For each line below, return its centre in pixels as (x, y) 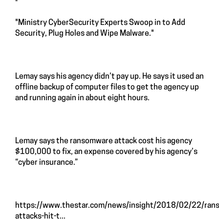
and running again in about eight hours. (83, 98)
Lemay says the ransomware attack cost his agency (104, 141)
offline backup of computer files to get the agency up (107, 88)
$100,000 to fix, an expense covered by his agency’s (106, 152)
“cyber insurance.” (46, 163)
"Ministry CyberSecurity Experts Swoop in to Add (100, 23)
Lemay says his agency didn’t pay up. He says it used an (109, 77)
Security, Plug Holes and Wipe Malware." (85, 34)
